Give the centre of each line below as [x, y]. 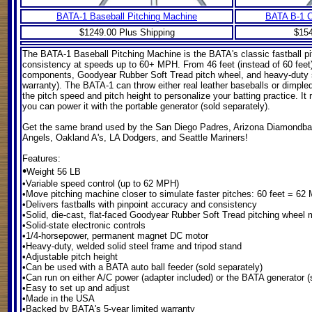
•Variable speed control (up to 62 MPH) [101, 184]
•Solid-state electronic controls [84, 225]
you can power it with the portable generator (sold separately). [146, 106]
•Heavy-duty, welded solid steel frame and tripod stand [132, 246]
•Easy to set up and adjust [76, 288]
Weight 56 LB [54, 172]
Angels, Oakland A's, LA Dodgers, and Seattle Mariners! [135, 138]
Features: [41, 158]
